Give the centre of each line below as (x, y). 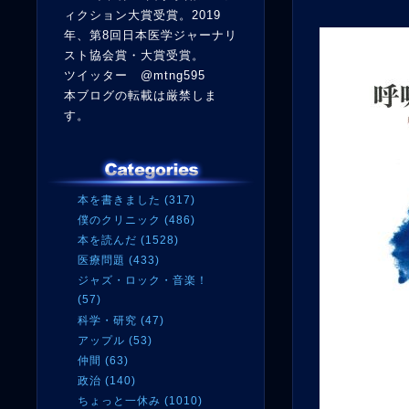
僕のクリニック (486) (136, 220)
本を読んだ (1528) (128, 240)
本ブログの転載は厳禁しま (141, 95)
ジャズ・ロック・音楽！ (143, 280)
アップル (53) (115, 341)
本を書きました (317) (136, 200)
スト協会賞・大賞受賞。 (134, 55)
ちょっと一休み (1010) (140, 401)
